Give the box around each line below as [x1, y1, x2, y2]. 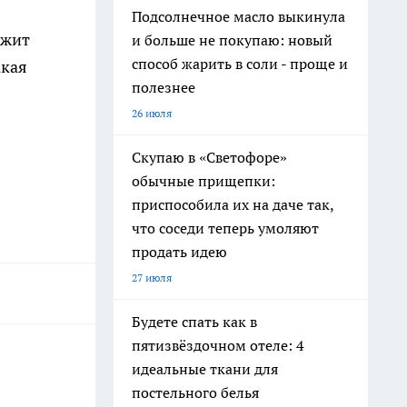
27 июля [132, 271, 172, 284]
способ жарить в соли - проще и [132, 55, 348, 73]
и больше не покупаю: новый [132, 31, 333, 49]
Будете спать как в [132, 313, 257, 331]
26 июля [132, 106, 172, 120]
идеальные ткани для [132, 360, 278, 378]
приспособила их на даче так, [132, 195, 334, 213]
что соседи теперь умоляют [132, 219, 319, 237]
